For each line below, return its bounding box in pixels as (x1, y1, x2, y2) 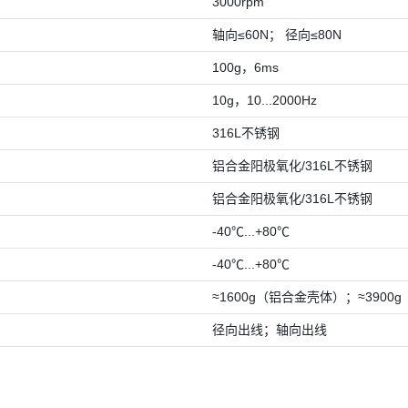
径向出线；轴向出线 (212, 321, 328, 337)
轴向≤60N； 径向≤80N (212, 26, 342, 42)
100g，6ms (212, 59, 280, 75)
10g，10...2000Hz (212, 92, 318, 107)
